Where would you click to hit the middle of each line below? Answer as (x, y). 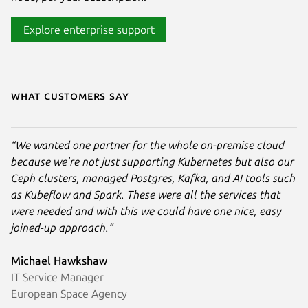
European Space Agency (69, 293)
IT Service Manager (57, 277)
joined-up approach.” (62, 227)
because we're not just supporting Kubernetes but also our (153, 161)
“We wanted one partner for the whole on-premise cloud (148, 145)
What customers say (70, 95)
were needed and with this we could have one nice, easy (146, 211)
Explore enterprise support (89, 29)
